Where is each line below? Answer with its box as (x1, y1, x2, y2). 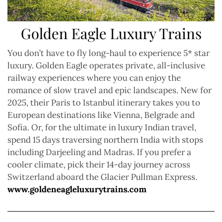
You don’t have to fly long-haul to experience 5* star (7, 48, 210, 59)
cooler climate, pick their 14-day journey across (7, 159, 190, 170)
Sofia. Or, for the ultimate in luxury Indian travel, (7, 122, 196, 133)
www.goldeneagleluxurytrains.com (7, 184, 147, 195)
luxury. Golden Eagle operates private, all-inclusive (7, 60, 205, 71)
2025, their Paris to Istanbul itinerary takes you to (7, 97, 200, 109)
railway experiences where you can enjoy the (7, 72, 181, 84)
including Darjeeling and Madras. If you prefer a (7, 147, 191, 158)
